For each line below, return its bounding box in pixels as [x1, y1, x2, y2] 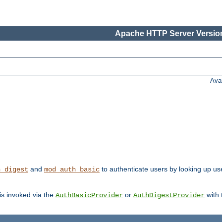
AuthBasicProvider [55, 191, 123, 200]
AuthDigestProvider [133, 191, 205, 200]
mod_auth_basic [44, 166, 100, 174]
